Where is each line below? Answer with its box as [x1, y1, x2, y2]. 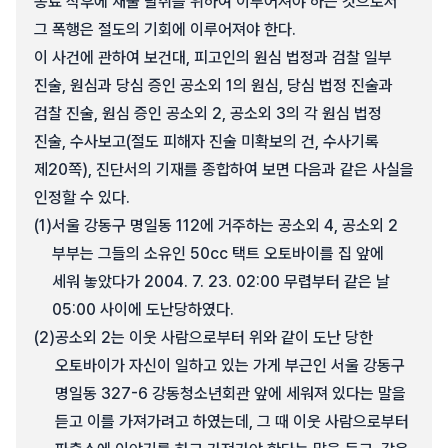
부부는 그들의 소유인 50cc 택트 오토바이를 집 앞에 [52, 244, 384, 263]
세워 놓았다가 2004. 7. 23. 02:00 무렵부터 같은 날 [52, 272, 390, 291]
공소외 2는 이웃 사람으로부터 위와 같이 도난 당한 [55, 328, 373, 347]
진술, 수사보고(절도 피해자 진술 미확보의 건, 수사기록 [34, 132, 379, 151]
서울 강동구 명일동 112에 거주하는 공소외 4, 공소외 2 [52, 216, 398, 235]
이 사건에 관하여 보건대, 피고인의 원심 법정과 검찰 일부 [34, 48, 392, 67]
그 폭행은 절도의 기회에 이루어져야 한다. [34, 20, 296, 39]
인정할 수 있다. [34, 188, 130, 207]
